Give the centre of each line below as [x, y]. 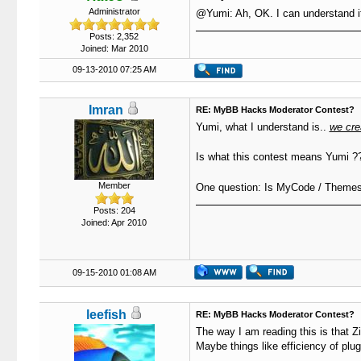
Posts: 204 [114, 210]
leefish [106, 315]
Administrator [114, 11]
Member [114, 185]
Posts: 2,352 [114, 36]
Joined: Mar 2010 [114, 48]
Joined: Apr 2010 [114, 222]
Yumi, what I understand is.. [262, 127]
